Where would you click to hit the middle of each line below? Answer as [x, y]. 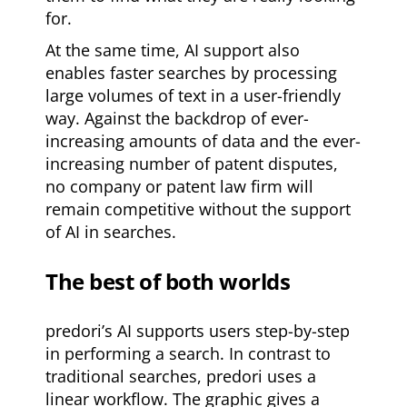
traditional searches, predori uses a [181, 376]
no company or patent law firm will [180, 186]
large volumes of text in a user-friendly [194, 95]
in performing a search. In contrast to [189, 353]
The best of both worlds [168, 281]
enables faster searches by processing [192, 72]
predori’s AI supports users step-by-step [198, 330]
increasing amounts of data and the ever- [203, 140]
